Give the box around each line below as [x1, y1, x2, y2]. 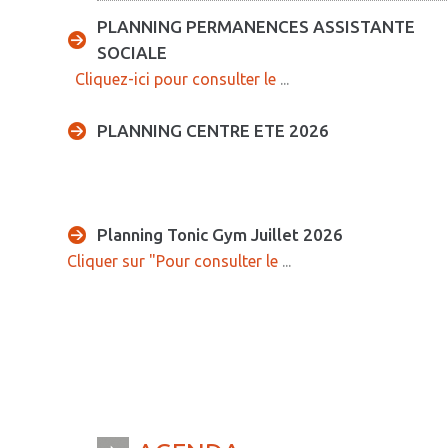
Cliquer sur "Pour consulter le [67, 251, 278, 270]
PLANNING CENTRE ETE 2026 [97, 120, 329, 140]
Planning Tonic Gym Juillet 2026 [97, 224, 343, 244]
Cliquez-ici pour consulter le [67, 69, 276, 88]
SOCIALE [97, 42, 167, 62]
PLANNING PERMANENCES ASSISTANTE [97, 16, 415, 36]
